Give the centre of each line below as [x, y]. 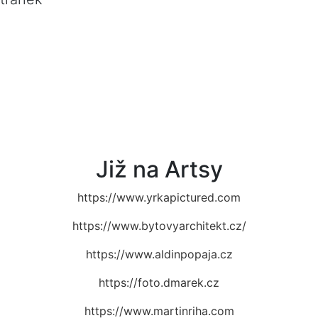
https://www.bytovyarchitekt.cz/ [159, 225]
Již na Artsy [159, 169]
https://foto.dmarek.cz [159, 282]
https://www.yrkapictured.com [159, 197]
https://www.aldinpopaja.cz [159, 254]
